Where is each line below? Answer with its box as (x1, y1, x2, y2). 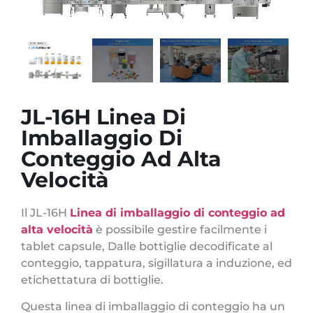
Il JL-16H (21, 205, 70, 219)
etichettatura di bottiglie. (21, 272, 163, 286)
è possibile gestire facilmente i (93, 222, 267, 236)
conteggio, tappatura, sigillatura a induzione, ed (21, 256, 292, 270)
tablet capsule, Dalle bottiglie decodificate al (21, 239, 272, 253)
